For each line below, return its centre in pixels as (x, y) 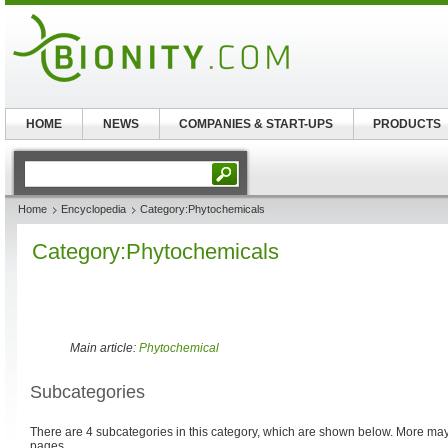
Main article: (104, 348)
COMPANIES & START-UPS (256, 124)
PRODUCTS (407, 124)
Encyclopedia (93, 209)
